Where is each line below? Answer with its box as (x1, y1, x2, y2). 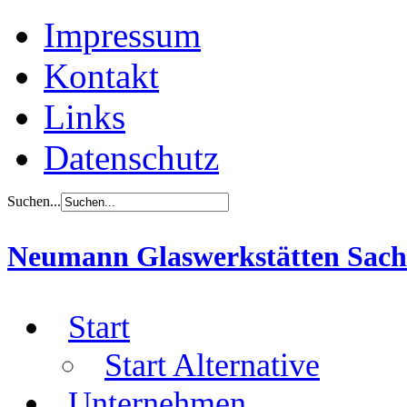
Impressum (44, 15, 201, 55)
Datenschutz (44, 138, 219, 177)
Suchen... (7, 194, 61, 209)
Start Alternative (104, 346, 320, 383)
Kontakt (44, 56, 159, 95)
